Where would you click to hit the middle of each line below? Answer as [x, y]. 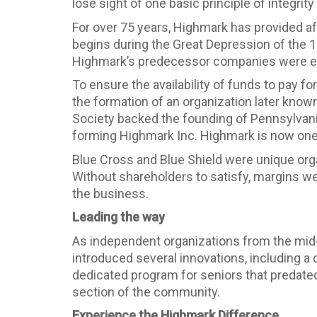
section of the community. [146, 292]
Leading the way [119, 217]
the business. [110, 193]
